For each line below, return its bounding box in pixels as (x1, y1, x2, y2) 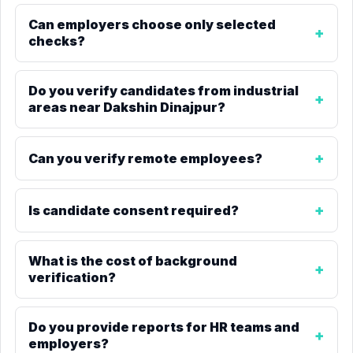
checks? (28, 33, 85, 49)
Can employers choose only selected (28, 17, 276, 32)
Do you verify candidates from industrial (28, 83, 299, 98)
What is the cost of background (28, 253, 237, 269)
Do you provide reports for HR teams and (28, 319, 299, 335)
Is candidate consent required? (28, 202, 239, 218)
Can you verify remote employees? (28, 150, 262, 166)
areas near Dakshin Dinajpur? (28, 99, 225, 115)
